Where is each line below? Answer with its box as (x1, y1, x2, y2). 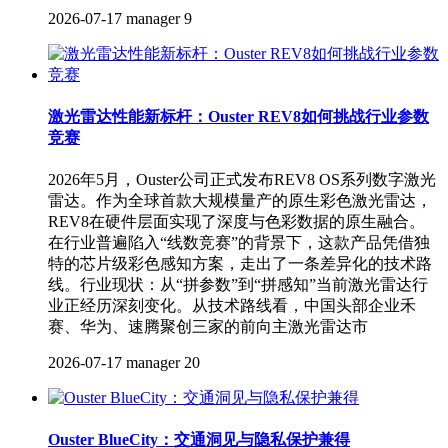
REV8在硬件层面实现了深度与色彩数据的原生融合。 (48, 213, 425, 231)
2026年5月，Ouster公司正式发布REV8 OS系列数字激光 (48, 171, 436, 189)
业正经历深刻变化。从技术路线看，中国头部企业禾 (48, 297, 416, 315)
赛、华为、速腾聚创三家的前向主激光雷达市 (48, 318, 368, 336)
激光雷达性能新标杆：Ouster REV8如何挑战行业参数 (48, 107, 429, 125)
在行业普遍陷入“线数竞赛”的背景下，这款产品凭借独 (48, 234, 430, 252)
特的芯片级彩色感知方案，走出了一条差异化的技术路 (48, 255, 432, 273)
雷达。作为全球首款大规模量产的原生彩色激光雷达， (48, 192, 432, 210)
